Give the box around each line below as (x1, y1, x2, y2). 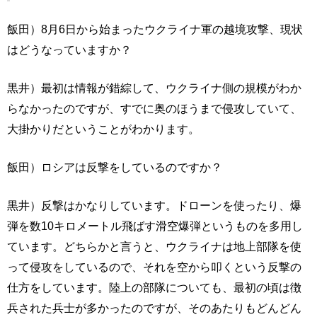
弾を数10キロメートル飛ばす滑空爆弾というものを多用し (7, 219, 303, 233)
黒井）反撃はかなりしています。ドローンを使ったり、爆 (7, 199, 301, 212)
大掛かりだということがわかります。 (7, 122, 200, 136)
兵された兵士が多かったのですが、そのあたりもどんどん (7, 301, 301, 315)
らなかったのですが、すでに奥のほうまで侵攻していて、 (7, 102, 301, 115)
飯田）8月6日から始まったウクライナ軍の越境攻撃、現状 (7, 23, 303, 36)
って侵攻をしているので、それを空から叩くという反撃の (7, 260, 301, 274)
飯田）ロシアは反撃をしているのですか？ (7, 161, 222, 174)
